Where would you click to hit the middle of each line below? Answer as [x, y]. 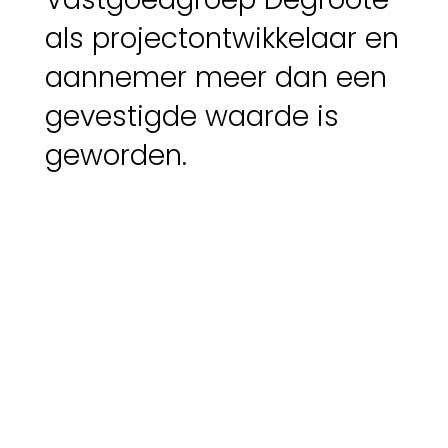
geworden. [115, 156]
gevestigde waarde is [191, 117]
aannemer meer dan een [215, 78]
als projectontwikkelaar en [221, 39]
